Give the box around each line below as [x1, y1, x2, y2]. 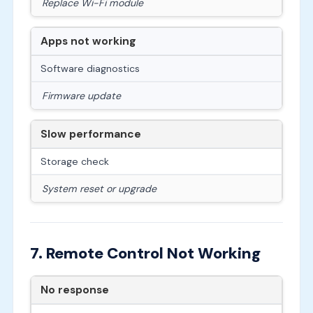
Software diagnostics [40, 61, 140, 75]
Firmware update [41, 89, 121, 102]
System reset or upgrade [41, 182, 156, 195]
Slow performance [40, 126, 141, 141]
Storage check [40, 154, 109, 168]
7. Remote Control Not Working [29, 242, 261, 263]
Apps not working [40, 34, 136, 48]
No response [40, 282, 109, 297]
